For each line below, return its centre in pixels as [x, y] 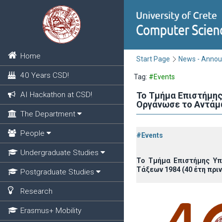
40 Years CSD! [44, 75]
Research [36, 191]
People [32, 133]
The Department [48, 114]
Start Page [153, 59]
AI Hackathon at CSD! [56, 95]
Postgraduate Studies [57, 172]
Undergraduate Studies [59, 153]
